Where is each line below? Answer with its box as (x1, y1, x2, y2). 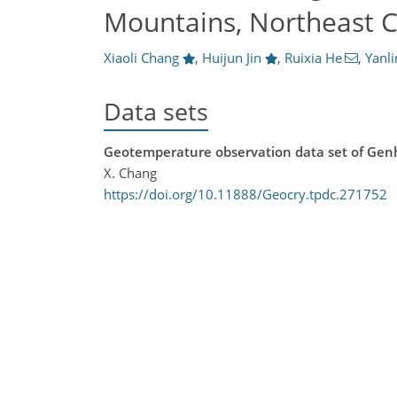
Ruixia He (284, 49, 342, 66)
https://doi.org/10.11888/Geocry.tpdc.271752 (104, 185, 387, 204)
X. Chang (104, 164, 157, 183)
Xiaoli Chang (104, 49, 179, 66)
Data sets (104, 95, 208, 128)
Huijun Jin (201, 49, 261, 66)
